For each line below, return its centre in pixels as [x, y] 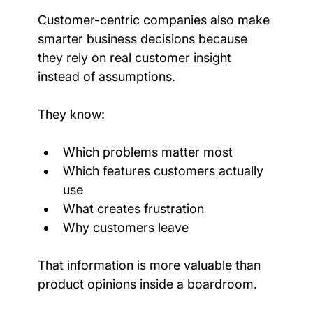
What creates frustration [133, 208]
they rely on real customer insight [136, 57]
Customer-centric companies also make [155, 20]
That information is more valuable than [151, 265]
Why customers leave [125, 227]
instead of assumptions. [106, 76]
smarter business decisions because [144, 38]
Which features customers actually [165, 170]
